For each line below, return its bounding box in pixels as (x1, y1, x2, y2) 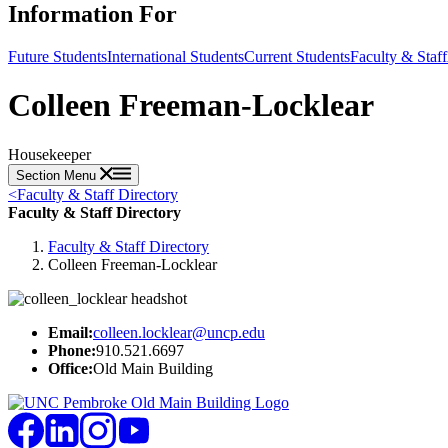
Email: (48, 323, 93, 341)
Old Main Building (93, 359, 213, 377)
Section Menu (16, 167, 100, 183)
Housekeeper (8, 145, 91, 163)
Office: (48, 359, 93, 377)
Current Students (244, 47, 350, 65)
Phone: (48, 341, 96, 359)
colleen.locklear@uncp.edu (93, 323, 265, 341)
